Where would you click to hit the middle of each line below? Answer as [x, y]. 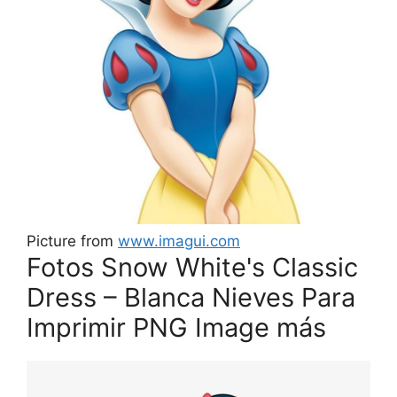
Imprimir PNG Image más [176, 328]
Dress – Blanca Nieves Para [191, 298]
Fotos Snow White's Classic [192, 268]
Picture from [72, 241]
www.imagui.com [179, 241]
